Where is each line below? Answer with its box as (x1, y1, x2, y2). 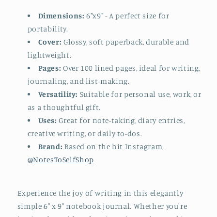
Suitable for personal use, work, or (79, 89, 201, 99)
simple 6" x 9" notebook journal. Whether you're (17, 201, 187, 211)
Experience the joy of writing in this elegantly (17, 188, 184, 198)
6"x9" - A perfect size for (86, 11, 170, 20)
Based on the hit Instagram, (62, 141, 164, 151)
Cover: (38, 37, 62, 46)
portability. (27, 24, 68, 33)
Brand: (38, 141, 63, 151)
